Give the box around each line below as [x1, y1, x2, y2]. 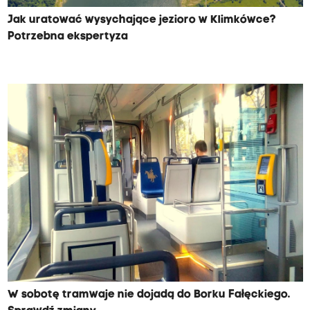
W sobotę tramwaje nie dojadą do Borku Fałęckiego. [7, 289, 291, 301]
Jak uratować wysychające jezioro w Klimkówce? [7, 15, 276, 26]
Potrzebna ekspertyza [7, 31, 128, 43]
